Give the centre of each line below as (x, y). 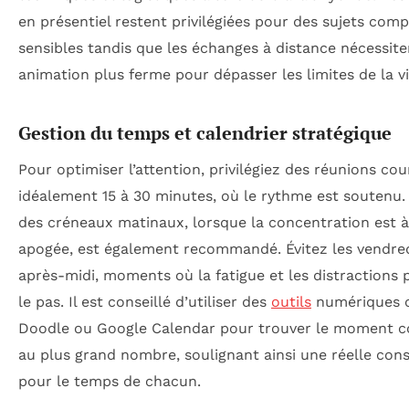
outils (291, 301)
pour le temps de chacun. (110, 381)
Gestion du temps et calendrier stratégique (205, 132)
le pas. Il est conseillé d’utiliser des (145, 301)
